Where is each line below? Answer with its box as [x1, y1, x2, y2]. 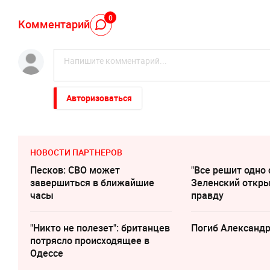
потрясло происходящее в [30, 234, 149, 248]
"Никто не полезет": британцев [30, 221, 170, 235]
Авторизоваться [66, 92, 132, 104]
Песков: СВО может [30, 163, 120, 177]
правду [191, 189, 224, 202]
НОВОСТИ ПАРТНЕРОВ [30, 146, 122, 159]
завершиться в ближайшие [30, 176, 154, 190]
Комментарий [18, 16, 90, 31]
